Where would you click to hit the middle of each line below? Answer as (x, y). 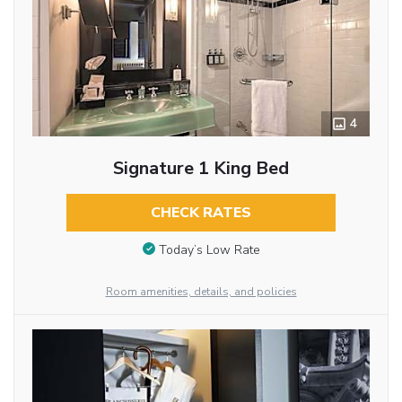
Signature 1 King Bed (201, 168)
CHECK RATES (201, 213)
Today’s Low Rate (209, 249)
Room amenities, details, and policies (201, 291)
